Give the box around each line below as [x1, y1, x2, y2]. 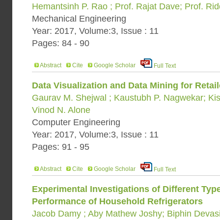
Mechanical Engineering [32, 14, 126, 24]
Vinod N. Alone [32, 105, 90, 115]
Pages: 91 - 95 [32, 142, 89, 152]
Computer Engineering [32, 117, 120, 127]
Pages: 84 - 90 [32, 38, 89, 48]
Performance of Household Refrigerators [32, 196, 203, 206]
